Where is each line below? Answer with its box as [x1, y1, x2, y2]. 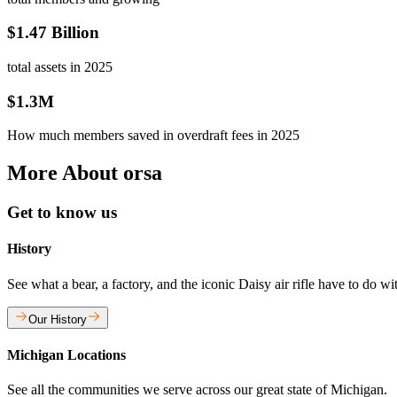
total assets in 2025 [7, 58, 113, 74]
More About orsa [7, 161, 162, 185]
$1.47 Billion [7, 23, 99, 43]
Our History [28, 312, 87, 326]
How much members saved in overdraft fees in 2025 [7, 128, 300, 144]
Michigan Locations [7, 347, 126, 362]
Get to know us [7, 203, 117, 222]
